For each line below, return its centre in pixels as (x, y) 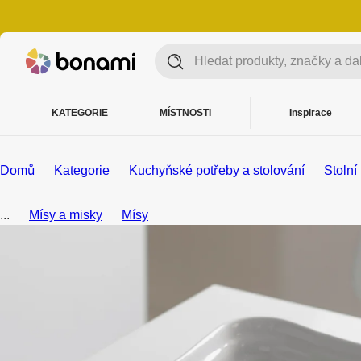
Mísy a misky (66, 215)
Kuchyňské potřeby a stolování (217, 170)
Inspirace (311, 113)
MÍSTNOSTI (185, 113)
